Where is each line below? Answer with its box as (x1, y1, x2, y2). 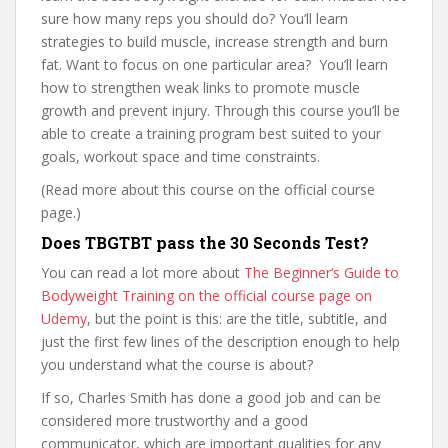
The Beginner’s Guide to (244, 263, 399, 282)
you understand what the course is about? (41, 355, 313, 374)
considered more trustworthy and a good (41, 411, 308, 430)
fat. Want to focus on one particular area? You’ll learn (41, 55, 388, 74)
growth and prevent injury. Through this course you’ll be (41, 101, 400, 120)
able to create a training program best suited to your (41, 124, 381, 143)
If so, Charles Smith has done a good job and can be (41, 388, 381, 407)
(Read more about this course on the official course (41, 180, 375, 199)
